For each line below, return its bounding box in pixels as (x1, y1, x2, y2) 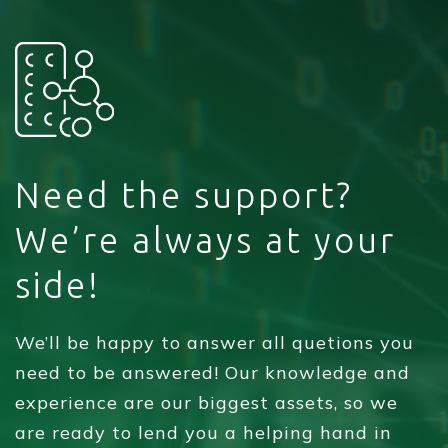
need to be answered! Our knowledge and (15, 360, 410, 384)
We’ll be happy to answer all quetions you (15, 330, 414, 354)
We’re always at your (15, 219, 396, 260)
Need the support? (15, 174, 353, 215)
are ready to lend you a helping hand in (15, 420, 392, 444)
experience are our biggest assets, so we (15, 390, 398, 414)
